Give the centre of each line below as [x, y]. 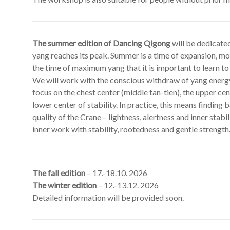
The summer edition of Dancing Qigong [101, 43]
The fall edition [59, 172]
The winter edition [64, 185]
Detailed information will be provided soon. [108, 197]
